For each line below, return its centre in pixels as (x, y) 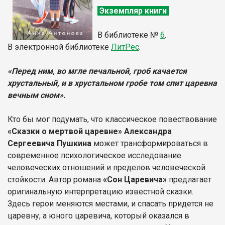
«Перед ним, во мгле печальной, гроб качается (97, 71)
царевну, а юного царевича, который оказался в (98, 215)
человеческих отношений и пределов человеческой (106, 167)
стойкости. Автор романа (55, 179)
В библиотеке (123, 35)
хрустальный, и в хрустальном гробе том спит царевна (112, 83)
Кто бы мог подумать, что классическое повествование (112, 119)
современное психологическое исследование (94, 155)
